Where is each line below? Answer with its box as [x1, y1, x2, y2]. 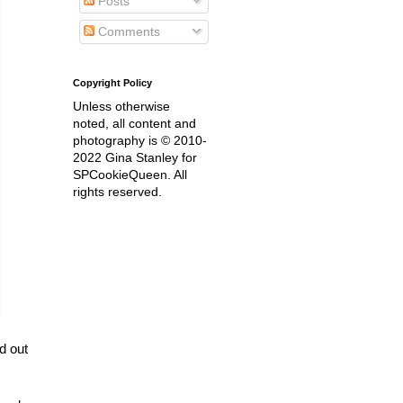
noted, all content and [73, 115, 196, 130]
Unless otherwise [73, 98, 170, 113]
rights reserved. [73, 184, 162, 199]
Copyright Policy [73, 76, 152, 88]
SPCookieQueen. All [73, 166, 187, 182]
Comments [94, 23, 160, 39]
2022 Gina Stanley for [73, 149, 197, 165]
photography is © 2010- [73, 132, 207, 148]
